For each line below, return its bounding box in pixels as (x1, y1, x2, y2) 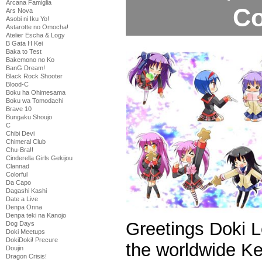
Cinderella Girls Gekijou (6, 154, 73, 161)
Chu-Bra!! (6, 146, 33, 153)
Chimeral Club (6, 138, 46, 145)
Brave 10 (6, 105, 32, 112)
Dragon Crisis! (6, 253, 47, 260)
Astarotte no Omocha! (6, 23, 68, 30)
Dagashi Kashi (6, 187, 47, 194)
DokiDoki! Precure (6, 236, 58, 243)
